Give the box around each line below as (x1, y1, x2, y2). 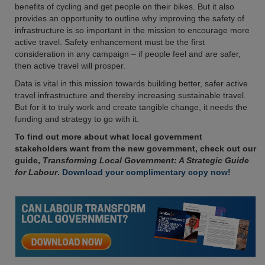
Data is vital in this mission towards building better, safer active (15, 79, 248, 88)
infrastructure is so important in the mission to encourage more (15, 25, 250, 35)
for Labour (15, 167, 57, 177)
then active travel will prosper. (15, 61, 125, 70)
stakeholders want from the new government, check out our (15, 144, 256, 153)
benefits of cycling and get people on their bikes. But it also (15, 2, 234, 11)
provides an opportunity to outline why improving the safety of (15, 14, 244, 23)
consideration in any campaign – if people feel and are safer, (15, 49, 241, 59)
